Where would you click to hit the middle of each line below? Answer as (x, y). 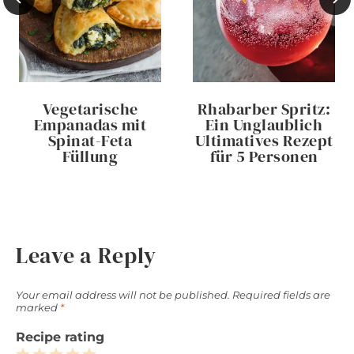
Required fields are (281, 296)
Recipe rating (60, 337)
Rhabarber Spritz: (264, 109)
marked (38, 308)
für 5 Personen (264, 156)
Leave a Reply (87, 255)
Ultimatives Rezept (264, 140)
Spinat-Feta (90, 140)
